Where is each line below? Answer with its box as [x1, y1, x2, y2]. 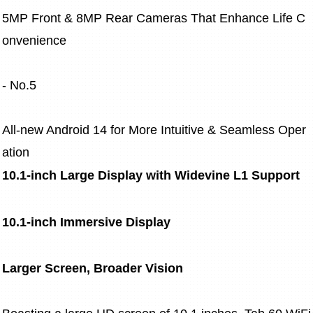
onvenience [2, 34, 66, 48]
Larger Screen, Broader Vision [2, 261, 183, 276]
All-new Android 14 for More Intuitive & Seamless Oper [2, 123, 306, 138]
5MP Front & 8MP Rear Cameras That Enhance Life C [2, 11, 305, 26]
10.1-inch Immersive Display [2, 215, 170, 230]
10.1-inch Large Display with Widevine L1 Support [2, 168, 300, 183]
